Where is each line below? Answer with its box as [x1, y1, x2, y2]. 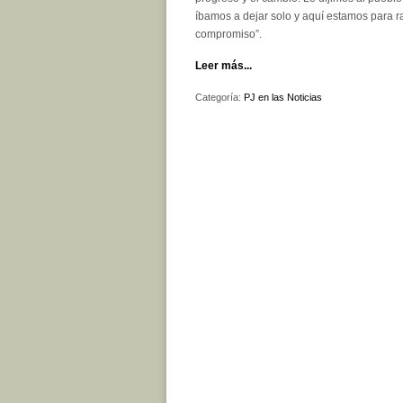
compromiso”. [195, 28, 262, 40]
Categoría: [195, 92, 244, 103]
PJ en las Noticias [244, 92, 322, 103]
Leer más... [195, 59, 252, 72]
